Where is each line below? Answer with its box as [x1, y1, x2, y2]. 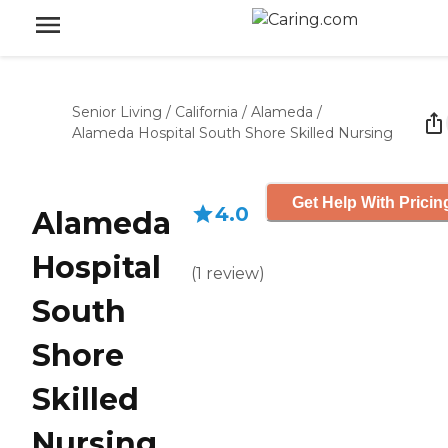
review [206, 264, 259, 283]
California [175, 103, 238, 121]
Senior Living [72, 103, 162, 121]
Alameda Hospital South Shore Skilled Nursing [72, 124, 393, 142]
